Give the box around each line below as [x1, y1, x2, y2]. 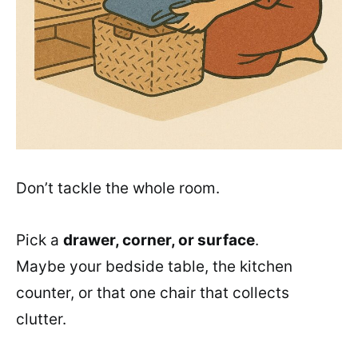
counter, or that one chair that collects [16, 283, 289, 302]
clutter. [16, 309, 66, 328]
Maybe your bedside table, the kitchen [16, 257, 292, 276]
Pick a [16, 230, 63, 249]
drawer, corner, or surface [63, 230, 255, 249]
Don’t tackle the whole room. [16, 178, 220, 197]
